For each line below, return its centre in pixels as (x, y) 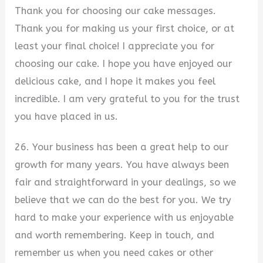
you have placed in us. (67, 116)
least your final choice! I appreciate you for (115, 46)
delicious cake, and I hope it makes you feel (115, 81)
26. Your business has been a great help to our (122, 147)
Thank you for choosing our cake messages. (116, 11)
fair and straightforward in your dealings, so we (126, 183)
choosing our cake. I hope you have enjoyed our (124, 63)
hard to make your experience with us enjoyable (124, 218)
